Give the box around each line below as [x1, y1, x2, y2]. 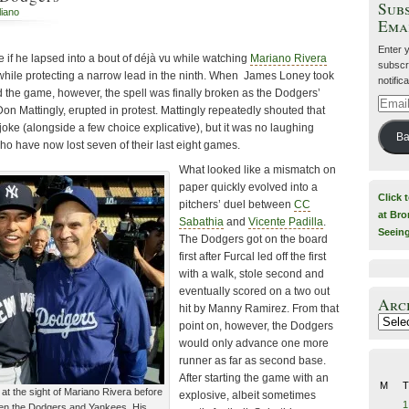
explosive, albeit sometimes [179, 389, 316, 403]
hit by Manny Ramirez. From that [179, 302, 339, 316]
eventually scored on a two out [179, 285, 330, 299]
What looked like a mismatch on [179, 163, 336, 177]
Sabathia [179, 215, 224, 229]
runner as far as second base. [179, 354, 326, 368]
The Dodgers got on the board [179, 233, 328, 246]
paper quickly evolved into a [179, 181, 318, 194]
